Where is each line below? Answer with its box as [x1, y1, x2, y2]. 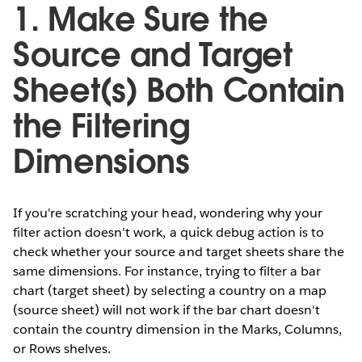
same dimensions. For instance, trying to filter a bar [13, 262, 322, 280]
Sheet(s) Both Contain [13, 69, 345, 112]
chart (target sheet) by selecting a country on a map [13, 281, 326, 299]
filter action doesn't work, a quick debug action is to [13, 223, 325, 241]
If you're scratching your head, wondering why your [13, 204, 322, 221]
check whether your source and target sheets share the [13, 242, 345, 260]
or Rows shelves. [13, 339, 112, 357]
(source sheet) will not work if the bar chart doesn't [13, 301, 321, 318]
